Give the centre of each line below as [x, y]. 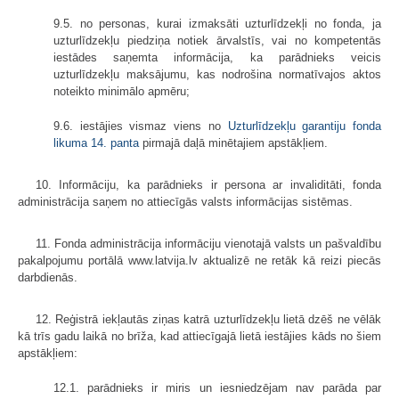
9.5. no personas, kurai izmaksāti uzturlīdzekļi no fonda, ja [217, 24]
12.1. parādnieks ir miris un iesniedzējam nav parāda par [217, 388]
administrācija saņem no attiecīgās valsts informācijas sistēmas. [185, 202]
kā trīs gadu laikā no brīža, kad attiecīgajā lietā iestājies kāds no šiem [199, 337]
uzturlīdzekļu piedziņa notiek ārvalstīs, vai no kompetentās [217, 41]
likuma [70, 143]
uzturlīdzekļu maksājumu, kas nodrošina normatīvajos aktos [217, 75]
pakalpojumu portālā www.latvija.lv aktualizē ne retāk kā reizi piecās [199, 261]
